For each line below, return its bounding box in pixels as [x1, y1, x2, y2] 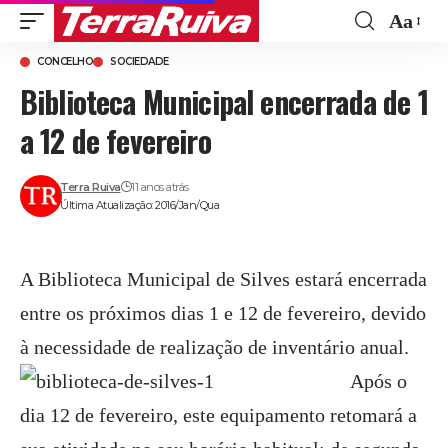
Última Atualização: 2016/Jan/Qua [60, 198, 220, 212]
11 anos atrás [131, 180, 189, 194]
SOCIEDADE [110, 55, 169, 68]
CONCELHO [37, 55, 93, 68]
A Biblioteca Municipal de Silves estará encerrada [20, 268, 427, 290]
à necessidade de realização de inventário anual [20, 336, 404, 358]
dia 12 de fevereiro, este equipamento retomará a [20, 404, 417, 426]
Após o [350, 370, 407, 392]
